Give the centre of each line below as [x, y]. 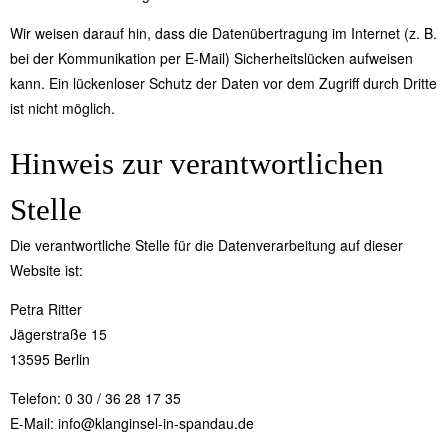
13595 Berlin [50, 359]
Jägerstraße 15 [58, 334]
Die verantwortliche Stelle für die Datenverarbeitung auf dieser [206, 245]
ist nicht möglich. [62, 108]
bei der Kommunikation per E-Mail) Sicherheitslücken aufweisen [211, 58]
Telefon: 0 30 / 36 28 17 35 [95, 398]
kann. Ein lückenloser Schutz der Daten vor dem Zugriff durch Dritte [223, 83]
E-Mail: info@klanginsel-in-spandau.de [132, 423]
